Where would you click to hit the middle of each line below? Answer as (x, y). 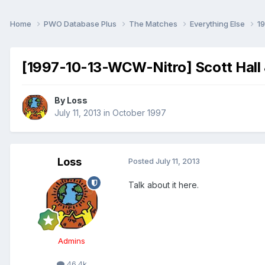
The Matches (154, 23)
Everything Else (218, 23)
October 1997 (139, 113)
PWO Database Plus (81, 23)
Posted (142, 161)
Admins (72, 241)
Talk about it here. (164, 185)
